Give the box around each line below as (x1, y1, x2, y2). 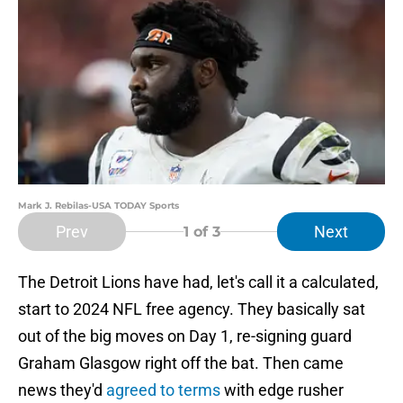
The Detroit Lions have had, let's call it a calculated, (18, 273, 379, 292)
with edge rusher (224, 381, 344, 400)
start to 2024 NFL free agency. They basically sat (18, 300, 365, 319)
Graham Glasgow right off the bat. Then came (18, 354, 344, 373)
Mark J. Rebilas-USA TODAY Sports (18, 200, 179, 212)
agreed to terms (106, 381, 224, 400)
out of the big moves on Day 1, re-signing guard (18, 327, 352, 346)
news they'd (18, 381, 106, 400)
